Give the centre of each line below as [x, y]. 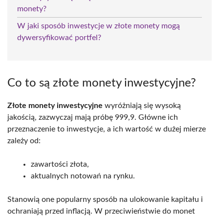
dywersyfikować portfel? [59, 37]
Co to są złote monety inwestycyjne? [102, 83]
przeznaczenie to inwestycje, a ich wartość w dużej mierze [107, 129]
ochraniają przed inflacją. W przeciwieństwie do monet [101, 211]
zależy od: [24, 141]
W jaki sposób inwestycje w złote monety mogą [99, 26]
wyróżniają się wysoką [142, 105]
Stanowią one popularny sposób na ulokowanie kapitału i [105, 199]
